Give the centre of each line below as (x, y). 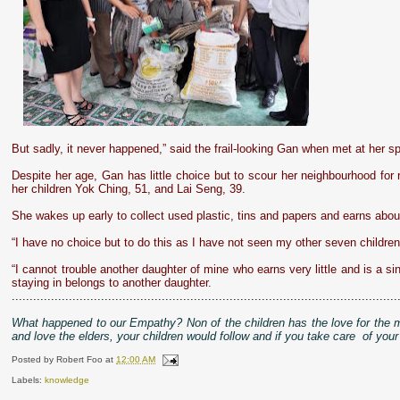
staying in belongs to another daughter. (112, 283)
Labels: (29, 380)
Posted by (34, 360)
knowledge (67, 380)
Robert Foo (80, 360)
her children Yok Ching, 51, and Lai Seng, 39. (129, 189)
